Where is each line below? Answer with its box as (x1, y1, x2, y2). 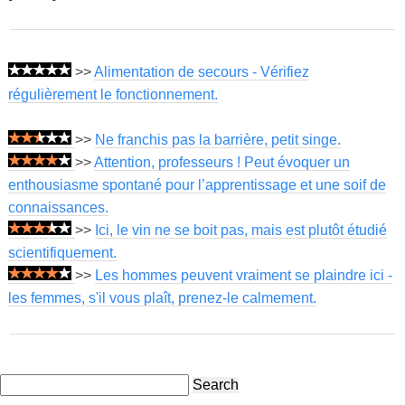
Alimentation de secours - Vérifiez (93, 64, 309, 80)
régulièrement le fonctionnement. (7, 87, 218, 103)
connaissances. (7, 200, 108, 216)
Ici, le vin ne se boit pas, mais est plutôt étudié (94, 222, 387, 239)
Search (193, 377, 239, 392)
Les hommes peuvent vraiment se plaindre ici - (94, 268, 392, 284)
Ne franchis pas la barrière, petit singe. (94, 132, 341, 148)
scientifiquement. (7, 245, 117, 261)
